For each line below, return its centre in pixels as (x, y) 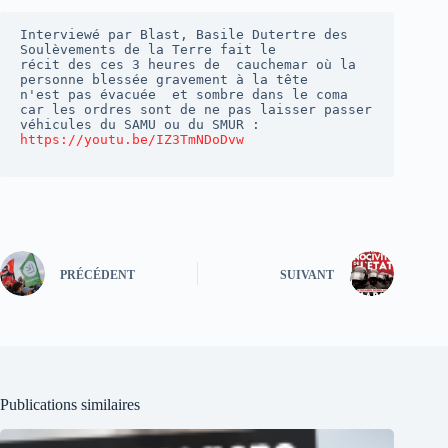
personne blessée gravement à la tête (164, 79)
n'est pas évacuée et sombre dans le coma (184, 94)
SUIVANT (307, 274)
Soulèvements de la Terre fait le (148, 49)
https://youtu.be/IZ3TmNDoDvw (132, 139)
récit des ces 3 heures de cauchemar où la (188, 64)
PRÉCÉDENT (97, 274)
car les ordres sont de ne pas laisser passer (196, 109)
